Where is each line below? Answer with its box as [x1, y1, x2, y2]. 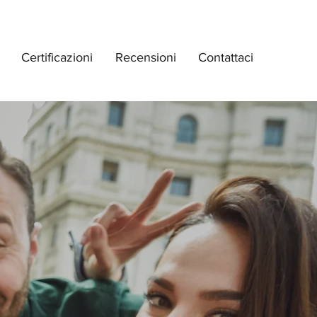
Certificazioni [21, 50, 93, 64]
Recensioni [115, 50, 176, 64]
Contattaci [197, 50, 253, 64]
